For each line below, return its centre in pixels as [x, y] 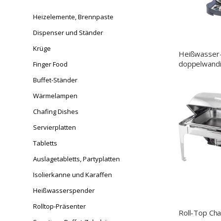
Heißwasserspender [64, 191]
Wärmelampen [55, 96]
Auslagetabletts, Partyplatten [76, 159]
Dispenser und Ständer [68, 33]
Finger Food [50, 64]
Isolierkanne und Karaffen [73, 175]
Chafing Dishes [56, 112]
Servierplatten [55, 128]
